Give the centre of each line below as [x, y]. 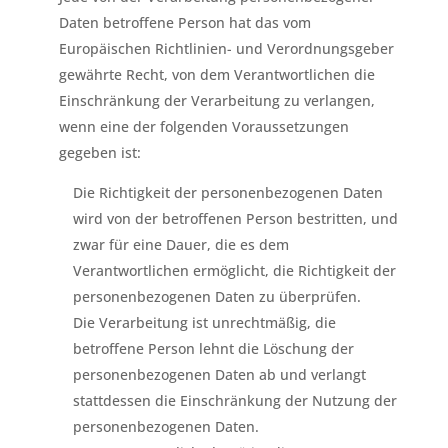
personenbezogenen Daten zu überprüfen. [216, 296]
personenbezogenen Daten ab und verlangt [219, 374]
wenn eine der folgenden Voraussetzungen [203, 126]
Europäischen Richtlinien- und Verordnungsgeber [226, 48]
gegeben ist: [99, 152]
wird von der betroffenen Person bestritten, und [235, 218]
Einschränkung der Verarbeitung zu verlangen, [216, 100]
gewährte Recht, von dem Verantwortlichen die [216, 74]
